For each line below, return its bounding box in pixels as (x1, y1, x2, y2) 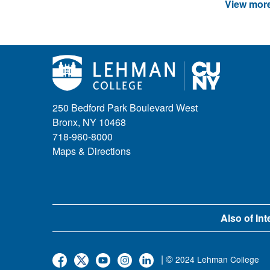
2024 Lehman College (175, 253, 259, 266)
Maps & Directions (52, 143, 131, 158)
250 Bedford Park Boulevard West (52, 100, 198, 115)
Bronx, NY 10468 (52, 115, 126, 129)
